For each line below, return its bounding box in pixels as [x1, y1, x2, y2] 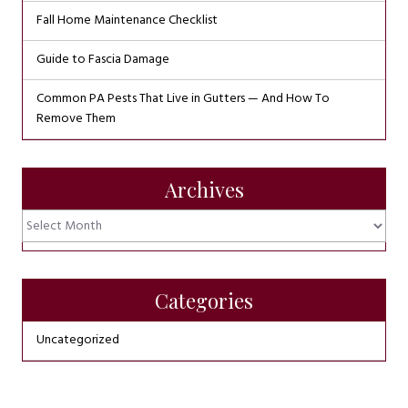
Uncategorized [36, 330, 119, 351]
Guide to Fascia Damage [36, 49, 169, 70]
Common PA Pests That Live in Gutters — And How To [36, 88, 330, 109]
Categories [155, 287, 253, 314]
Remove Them [36, 108, 116, 129]
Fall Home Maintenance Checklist [36, 10, 218, 31]
